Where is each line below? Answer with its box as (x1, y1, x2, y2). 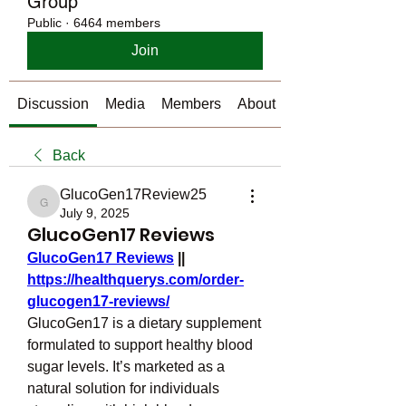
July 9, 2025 (60, 206, 130, 220)
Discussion (17, 96, 89, 111)
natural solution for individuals (27, 381, 219, 396)
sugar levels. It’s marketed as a (27, 359, 225, 374)
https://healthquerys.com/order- (27, 272, 244, 287)
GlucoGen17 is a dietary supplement (27, 315, 261, 331)
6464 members (73, 15, 160, 30)
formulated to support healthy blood (27, 337, 253, 353)
